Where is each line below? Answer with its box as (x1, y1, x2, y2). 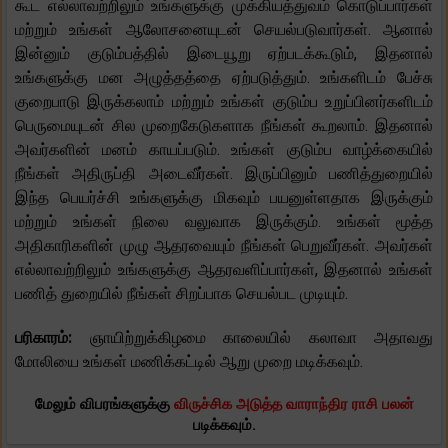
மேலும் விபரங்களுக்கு (34, 394, 174, 413)
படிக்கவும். (192, 415, 256, 434)
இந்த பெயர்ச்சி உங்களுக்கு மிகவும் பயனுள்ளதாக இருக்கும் (15, 187, 433, 207)
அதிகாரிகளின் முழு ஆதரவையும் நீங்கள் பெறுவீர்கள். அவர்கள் (15, 235, 433, 255)
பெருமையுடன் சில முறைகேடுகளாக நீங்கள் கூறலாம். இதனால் (15, 115, 433, 135)
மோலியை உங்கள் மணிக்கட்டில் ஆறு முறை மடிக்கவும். (15, 351, 363, 371)
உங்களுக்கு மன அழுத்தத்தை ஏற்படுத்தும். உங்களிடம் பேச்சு (15, 67, 433, 87)
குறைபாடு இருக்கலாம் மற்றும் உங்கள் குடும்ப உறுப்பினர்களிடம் (15, 91, 433, 111)
